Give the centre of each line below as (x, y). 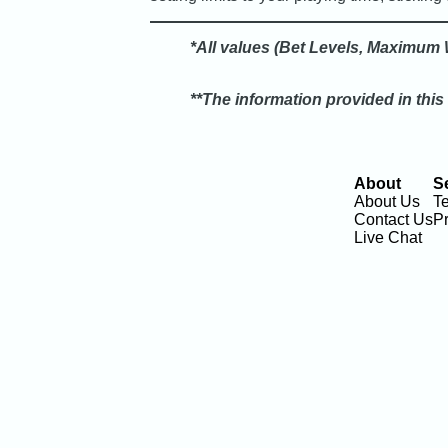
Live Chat (387, 238)
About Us (386, 202)
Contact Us (393, 220)
